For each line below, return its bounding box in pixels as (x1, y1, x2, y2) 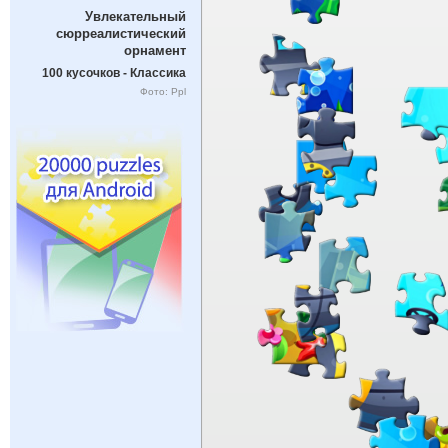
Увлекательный (84, 9, 186, 25)
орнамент (123, 43, 186, 59)
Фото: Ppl (139, 85, 186, 97)
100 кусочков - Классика (41, 66, 186, 79)
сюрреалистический (55, 26, 186, 42)
